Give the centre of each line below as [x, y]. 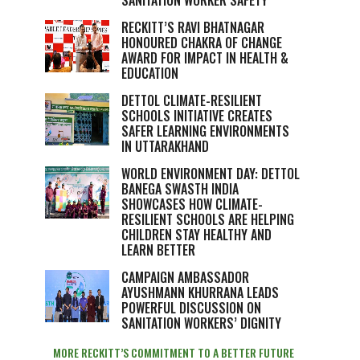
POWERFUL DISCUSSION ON [191, 308]
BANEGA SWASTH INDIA [180, 189]
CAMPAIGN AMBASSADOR [185, 277]
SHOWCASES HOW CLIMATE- [192, 204]
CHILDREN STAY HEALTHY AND [196, 235]
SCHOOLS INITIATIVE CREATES [197, 116]
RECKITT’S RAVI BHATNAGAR [193, 27]
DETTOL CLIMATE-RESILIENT [192, 100]
